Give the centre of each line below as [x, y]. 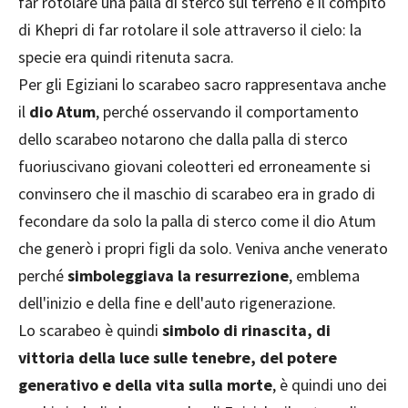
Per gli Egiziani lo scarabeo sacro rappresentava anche [202, 85]
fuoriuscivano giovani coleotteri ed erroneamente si [194, 167]
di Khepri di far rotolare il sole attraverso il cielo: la [190, 30]
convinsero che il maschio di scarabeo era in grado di [197, 194]
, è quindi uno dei [330, 385]
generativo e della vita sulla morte [145, 385]
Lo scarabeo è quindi [90, 331]
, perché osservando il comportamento [227, 112]
